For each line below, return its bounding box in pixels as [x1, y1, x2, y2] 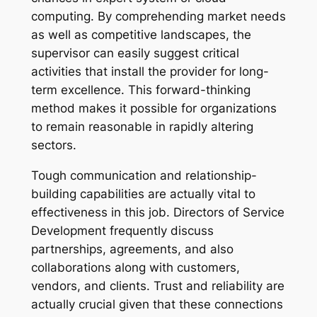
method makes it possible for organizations [30, 100, 277, 115]
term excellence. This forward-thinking [30, 82, 250, 97]
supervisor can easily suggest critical [30, 45, 239, 60]
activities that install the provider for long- [30, 64, 269, 79]
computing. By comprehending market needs [30, 8, 286, 23]
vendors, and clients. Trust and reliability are [30, 278, 284, 293]
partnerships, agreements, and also [30, 241, 234, 256]
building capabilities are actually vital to [30, 186, 255, 201]
